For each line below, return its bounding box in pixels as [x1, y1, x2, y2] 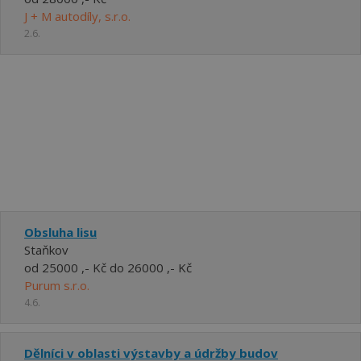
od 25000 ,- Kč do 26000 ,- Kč [24, 259, 192, 276]
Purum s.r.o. [24, 277, 89, 293]
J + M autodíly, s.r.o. [24, 8, 131, 24]
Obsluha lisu [24, 224, 97, 240]
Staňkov [24, 242, 68, 258]
